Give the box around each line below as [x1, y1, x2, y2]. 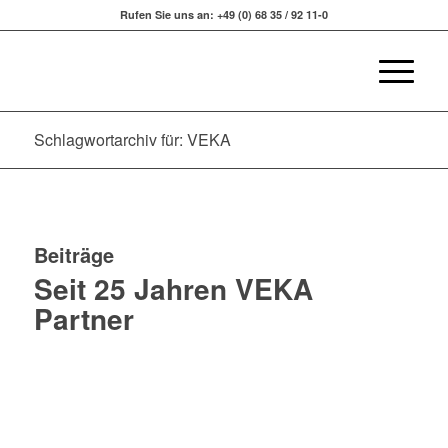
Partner [33, 298, 134, 339]
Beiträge [33, 240, 114, 269]
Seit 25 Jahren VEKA [33, 268, 313, 309]
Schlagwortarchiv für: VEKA [33, 128, 231, 151]
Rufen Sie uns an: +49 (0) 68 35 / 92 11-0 [119, 7, 328, 22]
